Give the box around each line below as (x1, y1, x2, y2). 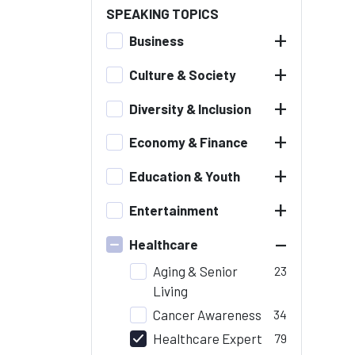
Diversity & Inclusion (129, 100, 252, 116)
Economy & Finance (129, 134, 249, 151)
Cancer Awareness (153, 307, 261, 323)
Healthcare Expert (153, 330, 262, 347)
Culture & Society (129, 66, 237, 82)
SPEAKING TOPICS (105, 5, 219, 21)
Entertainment (129, 201, 219, 218)
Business (129, 32, 185, 48)
